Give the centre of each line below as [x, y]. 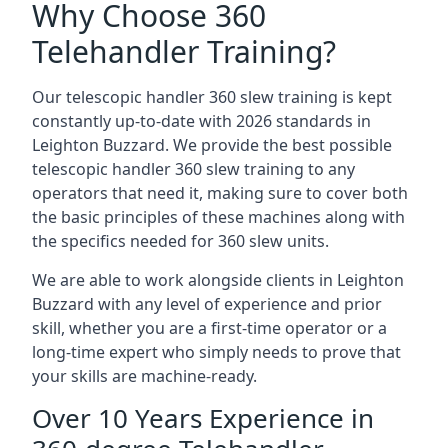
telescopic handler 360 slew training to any [193, 169]
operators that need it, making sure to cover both [220, 193]
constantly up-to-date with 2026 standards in [201, 121]
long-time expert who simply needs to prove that [216, 352]
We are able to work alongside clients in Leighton [218, 280]
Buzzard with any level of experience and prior [207, 304]
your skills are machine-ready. [144, 376]
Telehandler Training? [184, 51]
